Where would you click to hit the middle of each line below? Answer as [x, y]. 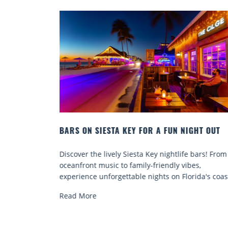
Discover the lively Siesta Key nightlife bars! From [143, 154]
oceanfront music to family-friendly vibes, [130, 165]
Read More [78, 195]
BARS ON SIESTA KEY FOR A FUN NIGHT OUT [140, 132]
